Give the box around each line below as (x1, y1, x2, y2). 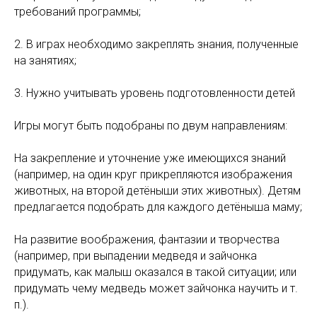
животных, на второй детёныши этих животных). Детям (14, 184, 301, 197)
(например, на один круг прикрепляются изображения (14, 168, 292, 181)
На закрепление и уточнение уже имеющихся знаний (14, 151, 286, 165)
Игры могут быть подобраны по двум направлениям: (14, 119, 287, 132)
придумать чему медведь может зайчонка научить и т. (14, 282, 298, 295)
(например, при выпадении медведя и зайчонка (14, 249, 257, 263)
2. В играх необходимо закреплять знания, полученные (14, 38, 299, 51)
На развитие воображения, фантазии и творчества (14, 233, 279, 246)
